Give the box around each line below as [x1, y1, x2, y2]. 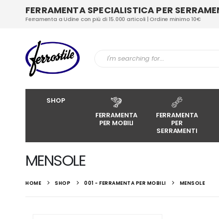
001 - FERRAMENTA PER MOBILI [84, 179, 166, 187]
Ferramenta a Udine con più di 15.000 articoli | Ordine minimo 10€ [25, 15, 201, 23]
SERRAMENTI [156, 126, 197, 136]
